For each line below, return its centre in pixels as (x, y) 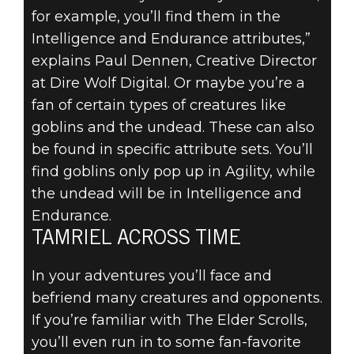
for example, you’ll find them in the (156, 17)
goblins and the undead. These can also (173, 128)
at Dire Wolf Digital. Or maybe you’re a (168, 83)
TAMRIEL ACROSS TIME (136, 240)
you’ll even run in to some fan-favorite (166, 343)
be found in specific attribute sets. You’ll (172, 150)
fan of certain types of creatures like (158, 105)
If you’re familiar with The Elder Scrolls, (169, 320)
